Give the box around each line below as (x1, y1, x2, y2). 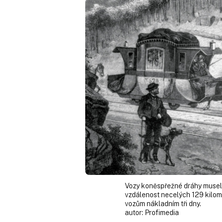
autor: (125, 208, 145, 217)
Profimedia (145, 208, 179, 217)
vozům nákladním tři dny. (125, 199, 201, 208)
